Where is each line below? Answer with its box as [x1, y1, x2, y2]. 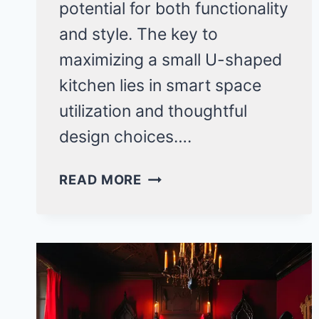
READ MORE [59, 172, 142, 188]
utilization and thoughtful [59, 101, 247, 122]
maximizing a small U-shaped [59, 50, 282, 70]
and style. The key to [59, 24, 218, 45]
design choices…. [59, 127, 192, 147]
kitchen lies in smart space [59, 75, 261, 96]
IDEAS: [141, 250, 188, 266]
